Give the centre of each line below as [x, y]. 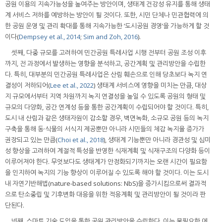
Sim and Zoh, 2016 [111, 37]
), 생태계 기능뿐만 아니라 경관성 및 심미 [157, 140]
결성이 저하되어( [28, 85]
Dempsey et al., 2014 [50, 37]
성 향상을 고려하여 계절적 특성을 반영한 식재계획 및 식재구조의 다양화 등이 [108, 151]
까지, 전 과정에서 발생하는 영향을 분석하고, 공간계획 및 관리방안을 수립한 [105, 64]
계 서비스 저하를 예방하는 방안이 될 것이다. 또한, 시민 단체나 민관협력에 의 [107, 15]
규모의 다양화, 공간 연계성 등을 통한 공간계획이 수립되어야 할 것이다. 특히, [107, 107]
